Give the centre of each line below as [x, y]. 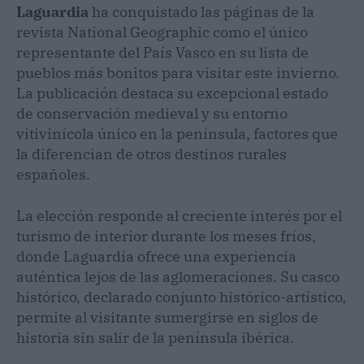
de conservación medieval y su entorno [152, 113]
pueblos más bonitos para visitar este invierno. [178, 72]
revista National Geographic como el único [162, 32]
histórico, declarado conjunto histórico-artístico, [181, 297]
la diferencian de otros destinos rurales [152, 154]
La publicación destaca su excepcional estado [172, 93]
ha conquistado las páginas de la [201, 11]
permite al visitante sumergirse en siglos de [167, 317]
